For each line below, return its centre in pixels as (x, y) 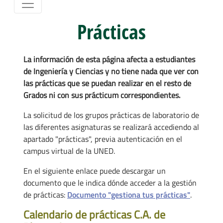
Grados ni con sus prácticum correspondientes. (102, 95)
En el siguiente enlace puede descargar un (95, 170)
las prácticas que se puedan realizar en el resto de (107, 83)
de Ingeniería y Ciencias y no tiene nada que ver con (111, 71)
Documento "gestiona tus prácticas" (129, 194)
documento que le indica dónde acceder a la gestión (110, 182)
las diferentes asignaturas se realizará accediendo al (111, 127)
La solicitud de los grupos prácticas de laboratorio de (111, 115)
